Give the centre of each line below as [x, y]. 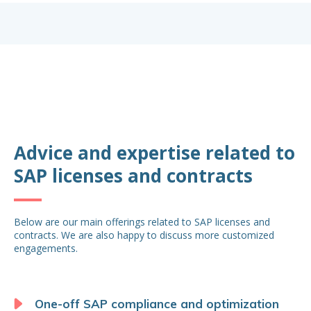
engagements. [46, 248]
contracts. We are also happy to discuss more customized [144, 235]
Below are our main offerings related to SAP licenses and [142, 221]
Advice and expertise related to [154, 152]
